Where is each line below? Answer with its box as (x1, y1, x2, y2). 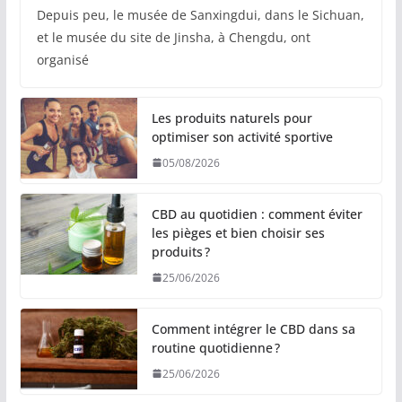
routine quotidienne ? (151, 338, 280, 356)
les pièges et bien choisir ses (151, 223, 325, 241)
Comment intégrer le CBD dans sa (151, 319, 355, 337)
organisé (36, 50, 89, 68)
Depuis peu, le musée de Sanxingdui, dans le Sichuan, (36, 5, 364, 23)
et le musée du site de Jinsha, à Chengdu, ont (36, 28, 310, 46)
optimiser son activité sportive (151, 127, 333, 145)
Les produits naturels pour (151, 109, 312, 127)
